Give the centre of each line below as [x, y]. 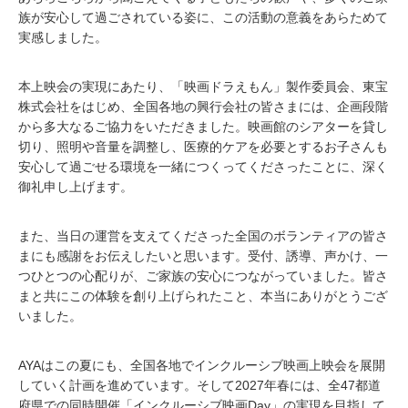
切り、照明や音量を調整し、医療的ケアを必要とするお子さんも [203, 146]
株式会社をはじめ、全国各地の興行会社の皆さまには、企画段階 [203, 106]
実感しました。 [63, 37]
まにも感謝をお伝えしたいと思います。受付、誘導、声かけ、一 [203, 255]
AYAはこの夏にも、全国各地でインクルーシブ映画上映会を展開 [202, 365]
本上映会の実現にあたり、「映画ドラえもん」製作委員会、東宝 [203, 86]
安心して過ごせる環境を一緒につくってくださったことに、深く [203, 166]
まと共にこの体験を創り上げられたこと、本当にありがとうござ [203, 296]
